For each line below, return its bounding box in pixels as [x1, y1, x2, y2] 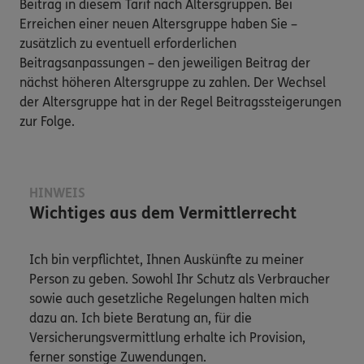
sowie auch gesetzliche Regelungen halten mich [29, 290, 309, 306]
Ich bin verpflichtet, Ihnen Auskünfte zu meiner [29, 251, 304, 267]
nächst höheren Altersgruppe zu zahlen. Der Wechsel [19, 74, 326, 90]
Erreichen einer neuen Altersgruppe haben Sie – [19, 15, 297, 32]
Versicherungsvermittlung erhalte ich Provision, [29, 329, 305, 345]
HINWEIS [29, 184, 85, 201]
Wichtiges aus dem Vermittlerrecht [29, 203, 297, 223]
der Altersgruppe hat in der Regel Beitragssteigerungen [19, 93, 341, 110]
